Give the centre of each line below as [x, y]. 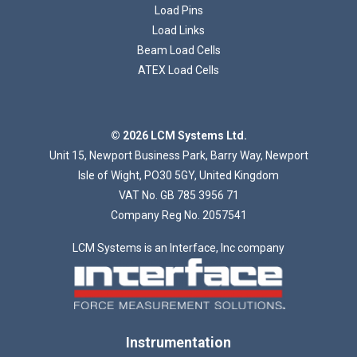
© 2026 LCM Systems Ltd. [178, 136]
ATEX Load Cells [178, 71]
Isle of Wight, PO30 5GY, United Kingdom [178, 176]
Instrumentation [178, 343]
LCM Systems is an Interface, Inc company [178, 248]
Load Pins [178, 11]
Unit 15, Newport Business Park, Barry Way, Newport [178, 156]
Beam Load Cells [178, 51]
